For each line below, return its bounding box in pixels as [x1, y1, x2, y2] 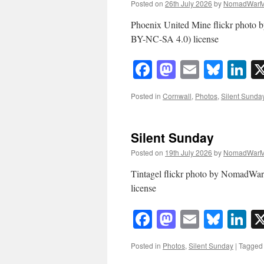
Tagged [239, 240, 263, 250]
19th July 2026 [165, 147, 212, 158]
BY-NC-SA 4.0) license [131, 32, 219, 45]
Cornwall [163, 91, 192, 101]
